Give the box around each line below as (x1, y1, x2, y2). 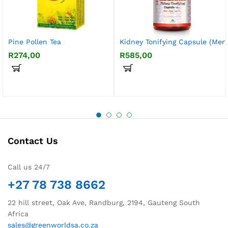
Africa (8, 210, 28, 218)
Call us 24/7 (8, 163, 50, 171)
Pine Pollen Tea (8, 38, 61, 46)
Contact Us (8, 135, 58, 146)
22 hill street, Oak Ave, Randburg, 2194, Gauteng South (8, 198, 200, 207)
